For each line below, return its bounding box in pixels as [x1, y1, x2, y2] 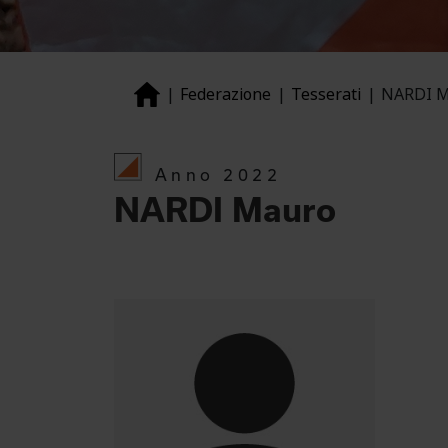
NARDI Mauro [114, 191, 336, 228]
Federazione [180, 82, 271, 106]
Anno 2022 [155, 164, 282, 184]
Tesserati [291, 82, 361, 106]
